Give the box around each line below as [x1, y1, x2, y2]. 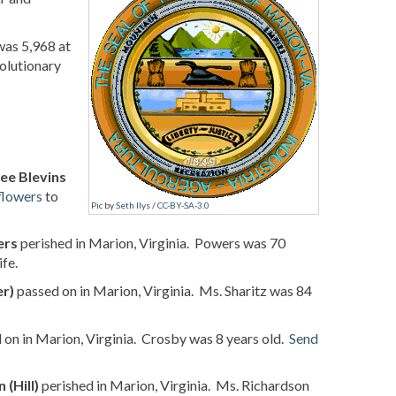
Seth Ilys [116, 200, 150, 210]
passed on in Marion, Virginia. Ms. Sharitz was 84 [14, 281, 312, 299]
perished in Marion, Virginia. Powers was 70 [18, 234, 286, 252]
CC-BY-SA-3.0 [157, 200, 209, 210]
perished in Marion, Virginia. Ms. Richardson [39, 377, 309, 394]
